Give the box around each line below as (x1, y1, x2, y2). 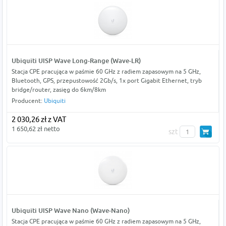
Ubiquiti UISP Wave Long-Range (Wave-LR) (11, 56, 141, 65)
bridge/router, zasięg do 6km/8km (11, 86, 106, 94)
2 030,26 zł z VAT (11, 115, 66, 124)
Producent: (11, 97, 44, 105)
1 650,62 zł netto (11, 125, 60, 133)
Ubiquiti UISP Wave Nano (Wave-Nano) (11, 206, 130, 215)
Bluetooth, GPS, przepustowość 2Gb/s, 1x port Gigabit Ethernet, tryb (11, 77, 202, 85)
